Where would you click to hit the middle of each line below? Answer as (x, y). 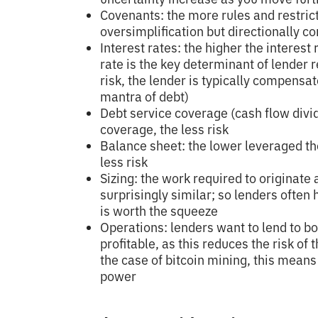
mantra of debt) (144, 97)
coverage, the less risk (164, 129)
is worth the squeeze (159, 211)
